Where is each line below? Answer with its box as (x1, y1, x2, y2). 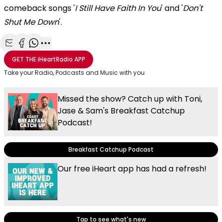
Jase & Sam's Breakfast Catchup (57, 105, 185, 116)
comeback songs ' (4, 2, 75, 14)
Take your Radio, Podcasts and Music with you (4, 68, 145, 77)
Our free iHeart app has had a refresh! (57, 163, 207, 174)
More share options (45, 48, 119, 59)
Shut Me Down (4, 16, 59, 28)
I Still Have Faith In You (75, 2, 161, 14)
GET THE (12, 55, 36, 63)
